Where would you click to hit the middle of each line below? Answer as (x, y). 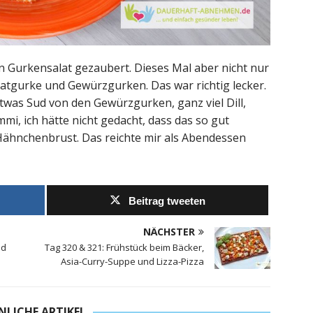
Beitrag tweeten (167, 201)
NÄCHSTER (169, 232)
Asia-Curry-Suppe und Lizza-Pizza (133, 262)
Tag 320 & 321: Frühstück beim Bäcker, (125, 248)
